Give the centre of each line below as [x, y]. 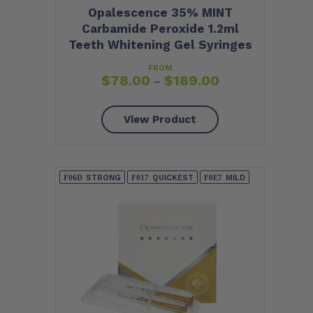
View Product [160, 120]
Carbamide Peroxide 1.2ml [160, 29]
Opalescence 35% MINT [160, 13]
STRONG [103, 177]
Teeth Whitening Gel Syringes [160, 45]
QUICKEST [173, 177]
